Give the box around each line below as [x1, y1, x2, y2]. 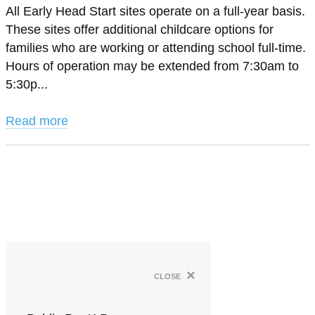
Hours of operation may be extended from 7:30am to [6, 59, 299, 73]
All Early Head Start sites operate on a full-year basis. [6, 4, 305, 18]
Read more [6, 114, 68, 128]
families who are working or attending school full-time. [6, 41, 306, 55]
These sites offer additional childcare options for [6, 22, 274, 37]
